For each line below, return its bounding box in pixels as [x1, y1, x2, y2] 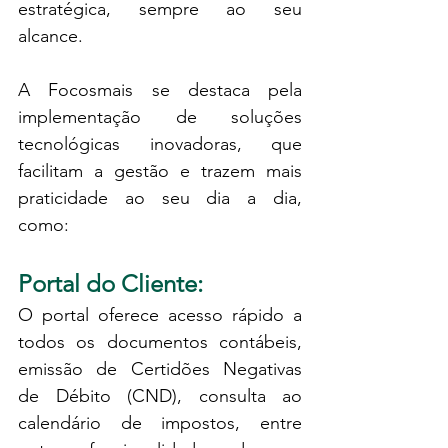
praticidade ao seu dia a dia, [18, 186, 302, 209]
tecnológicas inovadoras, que [18, 132, 302, 155]
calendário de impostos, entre [18, 411, 302, 434]
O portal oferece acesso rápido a [18, 303, 302, 326]
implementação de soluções [18, 105, 302, 128]
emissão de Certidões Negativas [18, 357, 302, 380]
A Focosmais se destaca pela [18, 78, 302, 101]
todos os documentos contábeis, [18, 330, 302, 353]
